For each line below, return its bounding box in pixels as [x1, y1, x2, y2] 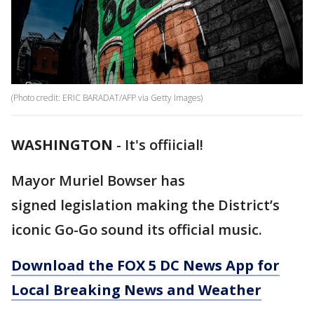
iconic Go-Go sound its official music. [11, 220, 262, 240]
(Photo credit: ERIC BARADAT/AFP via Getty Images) [11, 92, 203, 104]
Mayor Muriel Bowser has [11, 171, 185, 191]
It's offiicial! [125, 135, 203, 155]
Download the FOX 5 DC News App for [11, 256, 280, 275]
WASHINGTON [11, 135, 113, 155]
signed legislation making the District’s [11, 196, 280, 215]
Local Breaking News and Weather [11, 280, 261, 300]
